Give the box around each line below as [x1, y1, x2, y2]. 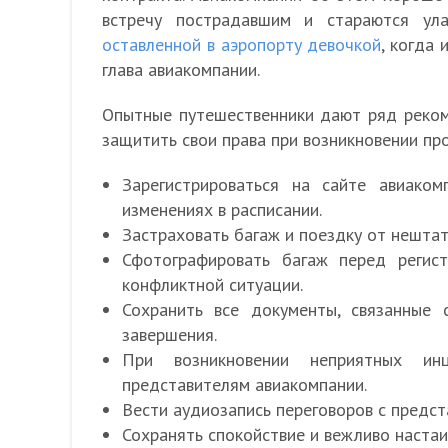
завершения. [122, 323, 217, 346]
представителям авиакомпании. [122, 373, 367, 396]
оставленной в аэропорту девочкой [102, 33, 382, 56]
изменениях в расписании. [122, 198, 322, 221]
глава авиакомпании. [102, 58, 260, 81]
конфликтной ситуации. [122, 273, 303, 296]
